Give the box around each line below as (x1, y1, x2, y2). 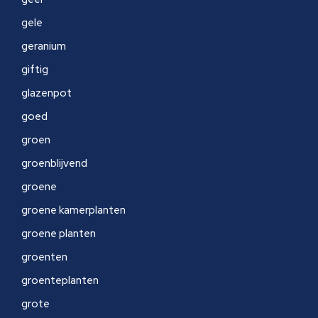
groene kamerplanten (21, 203, 126, 217)
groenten (21, 250, 67, 264)
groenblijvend (21, 156, 87, 170)
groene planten (21, 226, 96, 241)
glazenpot (21, 86, 72, 100)
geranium (21, 39, 66, 53)
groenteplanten (21, 273, 99, 287)
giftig (21, 62, 48, 77)
